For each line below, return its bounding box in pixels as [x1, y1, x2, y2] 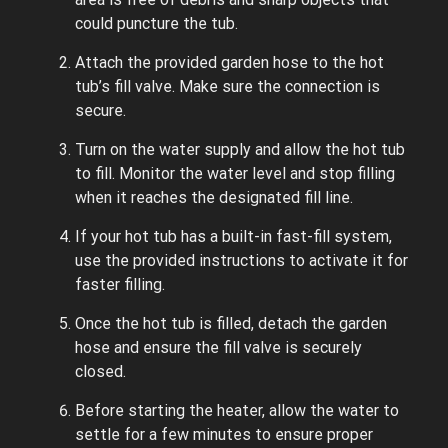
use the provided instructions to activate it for [75, 250, 408, 270]
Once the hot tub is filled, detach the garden [75, 313, 387, 333]
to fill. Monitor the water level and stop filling [75, 163, 395, 183]
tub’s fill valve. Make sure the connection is [75, 76, 380, 96]
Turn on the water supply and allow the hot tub [75, 139, 405, 159]
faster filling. [75, 274, 165, 294]
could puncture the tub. [75, 13, 238, 33]
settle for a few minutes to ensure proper [75, 424, 373, 444]
